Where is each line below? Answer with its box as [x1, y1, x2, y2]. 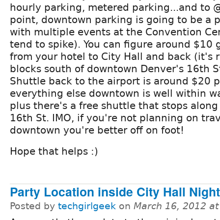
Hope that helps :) [10, 145, 98, 158]
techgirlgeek [58, 201, 116, 212]
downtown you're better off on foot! [10, 124, 184, 137]
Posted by [10, 201, 58, 212]
